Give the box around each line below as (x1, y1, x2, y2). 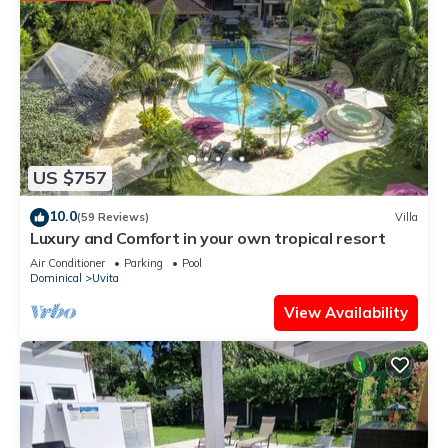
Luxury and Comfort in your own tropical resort (30, 227, 386, 248)
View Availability (284, 302, 408, 322)
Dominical (30, 270, 82, 285)
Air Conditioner (30, 255, 105, 270)
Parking (124, 255, 163, 270)
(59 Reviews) (77, 210, 149, 225)
